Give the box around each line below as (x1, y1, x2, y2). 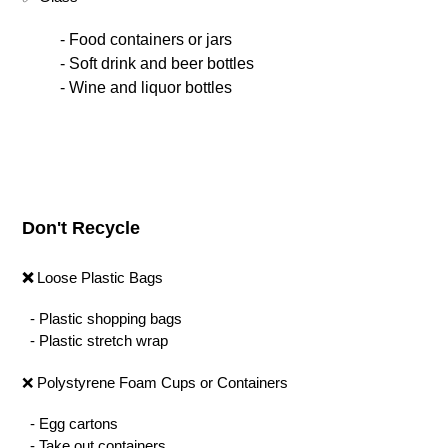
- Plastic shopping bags (22, 310, 182, 328)
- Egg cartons (22, 415, 118, 433)
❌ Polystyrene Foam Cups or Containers (22, 373, 288, 391)
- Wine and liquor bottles (52, 78, 232, 96)
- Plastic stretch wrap (22, 332, 168, 350)
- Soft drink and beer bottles (52, 54, 254, 72)
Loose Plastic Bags (33, 268, 163, 286)
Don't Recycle (22, 218, 140, 239)
